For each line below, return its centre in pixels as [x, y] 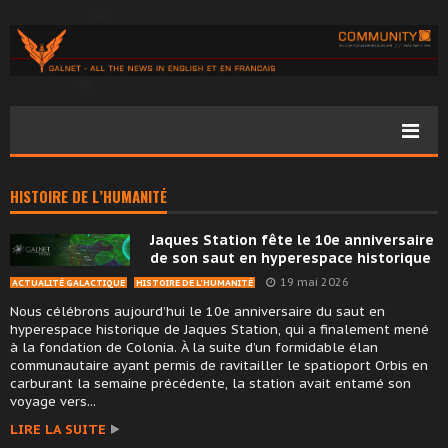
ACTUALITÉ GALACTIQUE [68, 283]
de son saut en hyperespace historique [290, 258]
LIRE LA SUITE [58, 430]
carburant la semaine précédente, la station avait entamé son [210, 384]
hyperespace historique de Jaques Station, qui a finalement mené [219, 330]
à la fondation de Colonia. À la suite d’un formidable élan [194, 348]
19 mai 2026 [314, 282]
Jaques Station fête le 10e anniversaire [292, 240]
